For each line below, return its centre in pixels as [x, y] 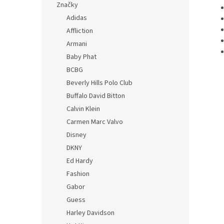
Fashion [78, 174]
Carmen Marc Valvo [95, 122]
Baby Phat [81, 57]
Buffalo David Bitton [96, 96]
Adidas [77, 18]
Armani [77, 44]
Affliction [80, 31]
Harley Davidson [90, 213]
